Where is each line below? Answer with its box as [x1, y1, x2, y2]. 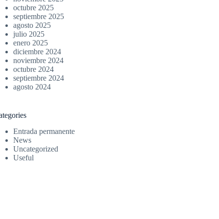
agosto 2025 [13, 21, 51, 29]
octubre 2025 [13, 3, 54, 12]
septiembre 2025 [13, 12, 65, 21]
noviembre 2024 [13, 56, 64, 65]
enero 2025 [13, 38, 48, 47]
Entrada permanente [13, 127, 75, 135]
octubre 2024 [13, 65, 54, 73]
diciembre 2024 [13, 47, 62, 56]
